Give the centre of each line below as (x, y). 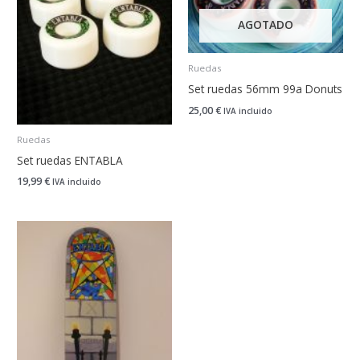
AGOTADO (265, 24)
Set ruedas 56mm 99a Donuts (265, 88)
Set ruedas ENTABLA (70, 160)
